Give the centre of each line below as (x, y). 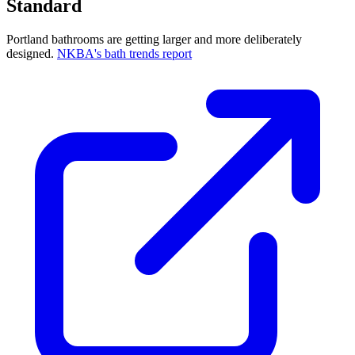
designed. (32, 54)
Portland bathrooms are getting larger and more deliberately (154, 40)
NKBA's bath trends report (124, 54)
